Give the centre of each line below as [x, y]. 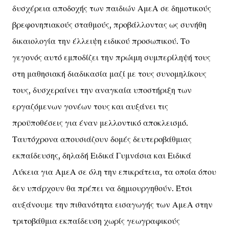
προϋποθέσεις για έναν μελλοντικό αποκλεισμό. [100, 123]
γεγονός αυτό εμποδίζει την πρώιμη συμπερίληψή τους [111, 57]
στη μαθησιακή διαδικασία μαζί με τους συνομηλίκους [109, 74]
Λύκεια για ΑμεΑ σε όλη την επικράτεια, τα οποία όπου [114, 172]
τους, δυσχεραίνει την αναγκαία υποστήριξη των [102, 90]
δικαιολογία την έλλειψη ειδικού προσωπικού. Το [101, 41]
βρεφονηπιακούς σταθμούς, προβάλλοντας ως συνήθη [109, 25]
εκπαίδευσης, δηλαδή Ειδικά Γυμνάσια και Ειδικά [102, 155]
